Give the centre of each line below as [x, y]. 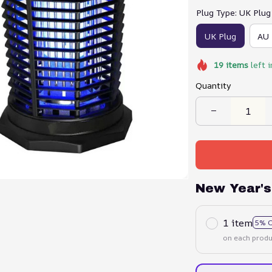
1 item [238, 223]
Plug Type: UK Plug [233, 12]
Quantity [213, 85]
